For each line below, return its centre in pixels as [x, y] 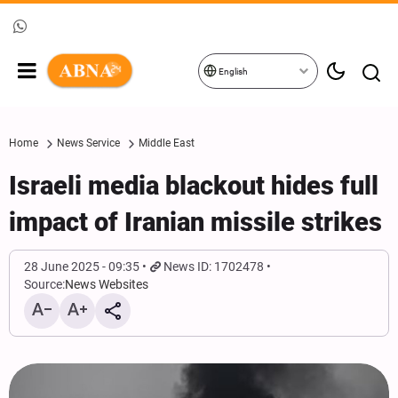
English [232, 72]
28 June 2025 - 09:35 [82, 267]
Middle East [167, 143]
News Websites [107, 284]
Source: [44, 284]
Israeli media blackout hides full [194, 186]
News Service [88, 143]
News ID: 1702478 [214, 267]
